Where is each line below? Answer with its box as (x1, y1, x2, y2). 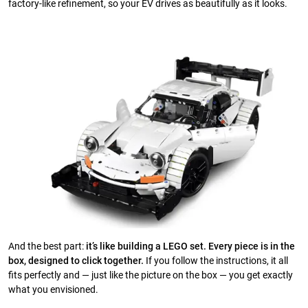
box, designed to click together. (8, 255, 144, 267)
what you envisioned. (8, 284, 98, 296)
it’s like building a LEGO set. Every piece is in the (86, 241, 295, 253)
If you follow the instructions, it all (144, 255, 288, 267)
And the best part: (8, 241, 86, 253)
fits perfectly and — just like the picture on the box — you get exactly (8, 269, 293, 282)
